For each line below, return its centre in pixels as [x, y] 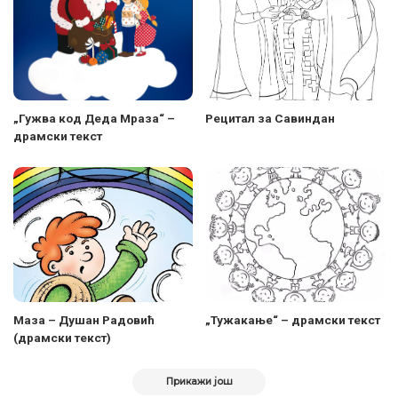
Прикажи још [199, 381]
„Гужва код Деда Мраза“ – [94, 119]
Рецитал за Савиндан [270, 119]
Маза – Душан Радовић [84, 319]
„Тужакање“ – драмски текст [293, 319]
